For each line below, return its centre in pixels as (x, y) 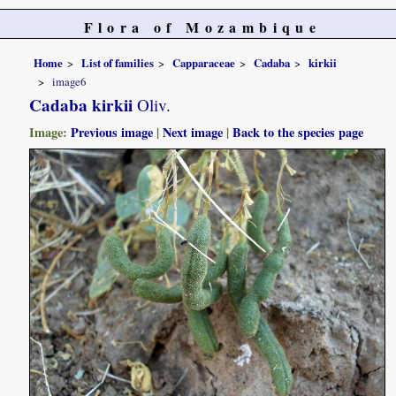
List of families (118, 62)
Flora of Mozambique (202, 27)
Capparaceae (204, 62)
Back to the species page (298, 133)
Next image (193, 133)
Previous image (112, 133)
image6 (69, 82)
